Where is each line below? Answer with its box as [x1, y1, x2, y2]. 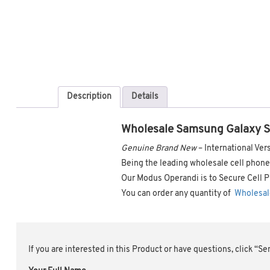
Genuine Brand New [121, 143, 197, 153]
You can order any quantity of [121, 189, 235, 198]
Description [67, 92, 111, 101]
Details [131, 92, 159, 101]
